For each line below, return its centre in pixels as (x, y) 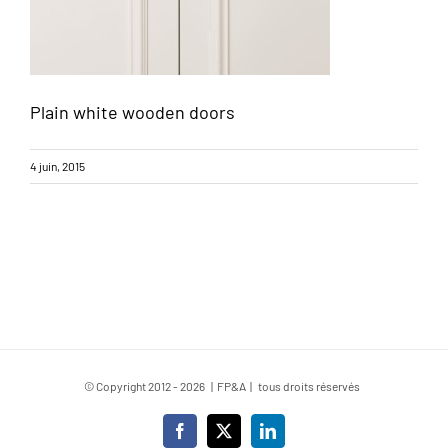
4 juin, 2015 (57, 166)
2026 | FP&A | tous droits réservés (272, 386)
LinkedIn (295, 437)
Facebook (209, 437)
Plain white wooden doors (132, 112)
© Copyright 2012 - (132, 386)
